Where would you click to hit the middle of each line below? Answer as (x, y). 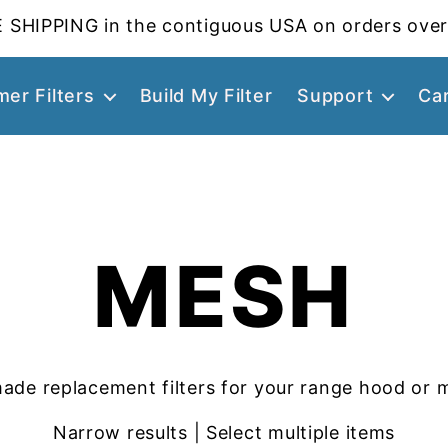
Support (335, 95)
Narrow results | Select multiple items (224, 432)
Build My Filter (206, 95)
